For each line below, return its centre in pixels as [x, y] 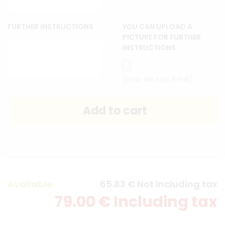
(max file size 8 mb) [158, 79]
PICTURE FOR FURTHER [162, 37]
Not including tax [177, 184]
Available [30, 184]
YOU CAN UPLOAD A [157, 26]
